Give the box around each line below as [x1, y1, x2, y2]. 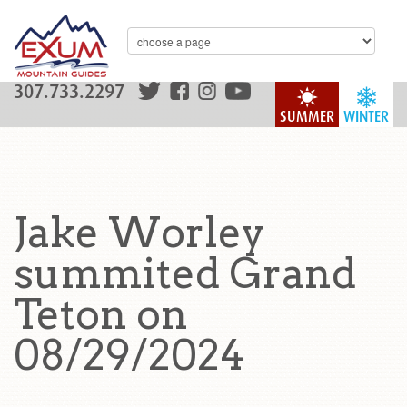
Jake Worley [14, 208, 265, 257]
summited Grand [14, 249, 356, 298]
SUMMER [280, 108, 334, 125]
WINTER [343, 108, 389, 125]
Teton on [14, 290, 188, 339]
